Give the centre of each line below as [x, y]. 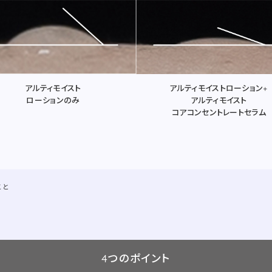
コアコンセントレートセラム [219, 113]
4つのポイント [136, 259]
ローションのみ [53, 101]
